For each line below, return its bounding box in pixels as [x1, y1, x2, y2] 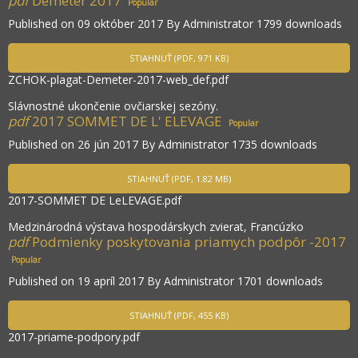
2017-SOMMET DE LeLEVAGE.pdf [8, 193, 181, 209]
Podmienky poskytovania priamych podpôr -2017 [32, 233, 346, 252]
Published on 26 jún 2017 [8, 137, 141, 153]
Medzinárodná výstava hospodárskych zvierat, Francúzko [8, 219, 304, 235]
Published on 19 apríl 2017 [8, 273, 147, 289]
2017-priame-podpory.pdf [8, 329, 140, 345]
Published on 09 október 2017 [8, 16, 166, 32]
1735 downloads [232, 137, 317, 153]
